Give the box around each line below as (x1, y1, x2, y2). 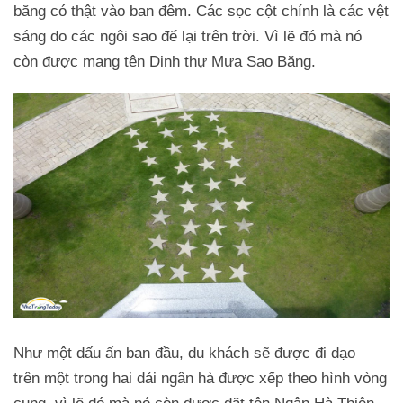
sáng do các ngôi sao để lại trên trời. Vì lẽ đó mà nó (13, 28, 362, 46)
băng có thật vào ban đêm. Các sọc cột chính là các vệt (13, 3, 389, 21)
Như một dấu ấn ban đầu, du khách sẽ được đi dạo (13, 345, 355, 363)
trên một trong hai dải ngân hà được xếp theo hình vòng (13, 370, 387, 388)
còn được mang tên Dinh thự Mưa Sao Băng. (13, 53, 316, 71)
